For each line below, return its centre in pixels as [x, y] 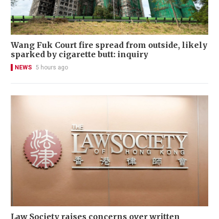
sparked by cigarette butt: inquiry [79, 54]
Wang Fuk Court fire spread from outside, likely [109, 45]
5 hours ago [52, 67]
